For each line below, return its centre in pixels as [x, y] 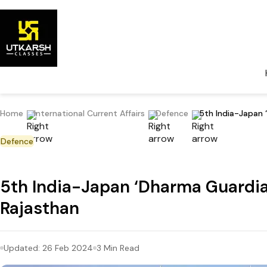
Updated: [23, 248]
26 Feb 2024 [68, 248]
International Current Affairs [89, 114]
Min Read [120, 248]
